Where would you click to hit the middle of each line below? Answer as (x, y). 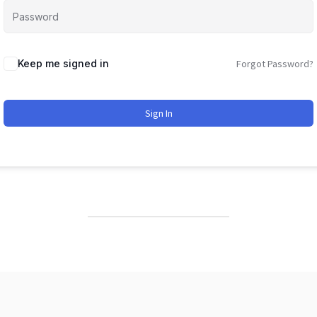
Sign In (158, 113)
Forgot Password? (275, 64)
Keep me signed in (63, 63)
